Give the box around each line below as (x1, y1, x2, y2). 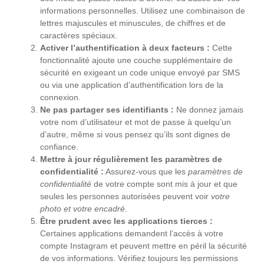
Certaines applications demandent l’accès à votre (40, 229, 223, 239)
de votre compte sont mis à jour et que (91, 179, 237, 189)
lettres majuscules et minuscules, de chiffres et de (40, 18, 226, 28)
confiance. (40, 142, 78, 152)
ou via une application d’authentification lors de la (40, 80, 223, 90)
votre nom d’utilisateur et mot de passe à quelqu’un (40, 117, 231, 127)
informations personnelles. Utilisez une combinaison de (40, 6, 245, 16)
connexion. (40, 93, 81, 103)
